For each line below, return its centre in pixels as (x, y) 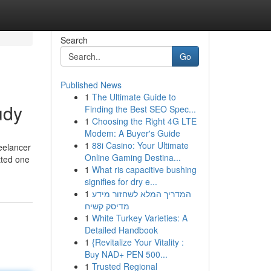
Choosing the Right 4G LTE (144, 121)
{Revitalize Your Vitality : (138, 242)
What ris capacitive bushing (144, 169)
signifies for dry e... (121, 181)
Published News (91, 85)
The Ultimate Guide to (134, 97)
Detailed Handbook (121, 230)
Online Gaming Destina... (132, 157)
